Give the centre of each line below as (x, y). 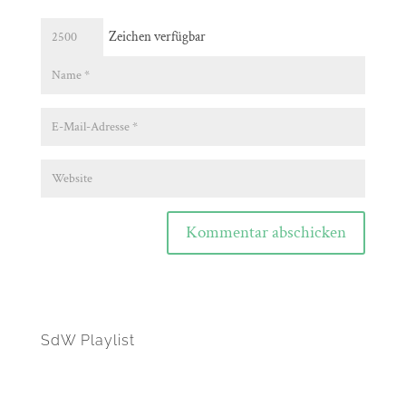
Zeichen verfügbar (154, 37)
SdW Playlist (87, 340)
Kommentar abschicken (266, 233)
